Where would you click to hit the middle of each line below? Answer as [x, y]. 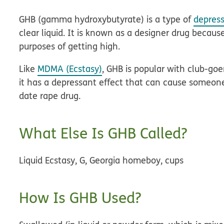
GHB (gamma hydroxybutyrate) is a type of [106, 19]
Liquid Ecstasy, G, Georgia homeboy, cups [101, 160]
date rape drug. [50, 96]
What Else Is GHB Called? [103, 133]
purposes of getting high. [70, 46]
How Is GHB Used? [80, 198]
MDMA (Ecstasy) [70, 69]
